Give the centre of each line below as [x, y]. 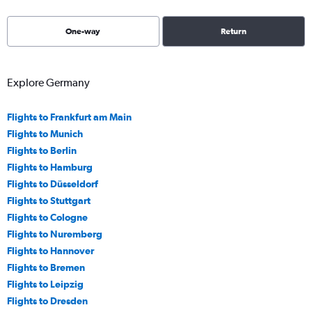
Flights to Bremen [46, 267]
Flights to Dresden [47, 301]
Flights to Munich [45, 133]
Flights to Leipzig [45, 284]
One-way [83, 31]
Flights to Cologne [47, 217]
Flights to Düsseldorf [53, 184]
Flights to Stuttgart [49, 200]
